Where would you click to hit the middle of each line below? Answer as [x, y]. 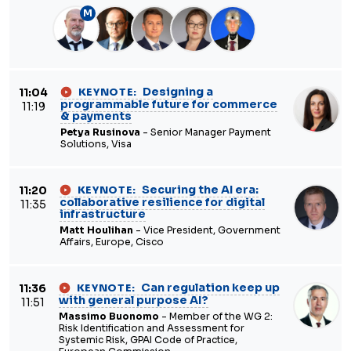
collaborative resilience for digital [162, 202]
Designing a [176, 92]
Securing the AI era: [199, 190]
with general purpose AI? [134, 300]
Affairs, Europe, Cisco [112, 242]
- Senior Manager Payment [206, 132]
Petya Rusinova [100, 132]
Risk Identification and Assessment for [152, 328]
